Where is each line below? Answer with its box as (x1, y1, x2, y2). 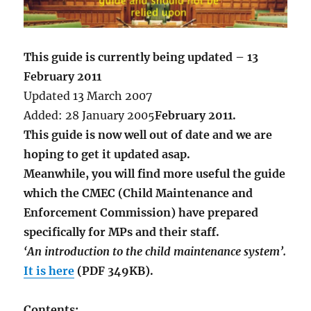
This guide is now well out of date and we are (24, 128, 273, 142)
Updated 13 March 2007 (24, 89, 153, 103)
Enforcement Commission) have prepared (24, 205, 259, 220)
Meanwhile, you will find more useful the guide (24, 167, 286, 181)
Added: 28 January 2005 (24, 108, 155, 123)
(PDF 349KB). (74, 264, 154, 278)
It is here (24, 264, 75, 278)
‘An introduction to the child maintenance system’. (24, 244, 287, 259)
